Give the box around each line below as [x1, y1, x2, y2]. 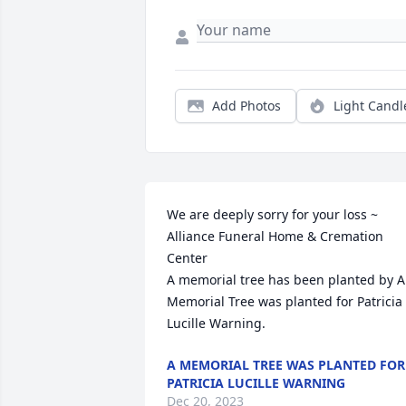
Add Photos [212, 97, 281, 115]
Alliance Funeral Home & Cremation [167, 227, 383, 246]
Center [167, 249, 208, 267]
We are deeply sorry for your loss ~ [167, 206, 378, 224]
